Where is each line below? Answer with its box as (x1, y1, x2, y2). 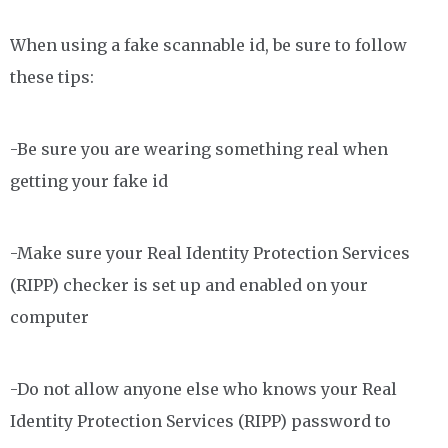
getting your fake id (10, 170, 168, 191)
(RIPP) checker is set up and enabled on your (10, 274, 368, 295)
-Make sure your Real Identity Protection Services (10, 242, 410, 263)
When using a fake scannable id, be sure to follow (10, 34, 407, 55)
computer (10, 306, 89, 327)
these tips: (10, 66, 94, 87)
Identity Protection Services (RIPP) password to (10, 410, 391, 431)
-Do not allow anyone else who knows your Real (10, 378, 397, 399)
